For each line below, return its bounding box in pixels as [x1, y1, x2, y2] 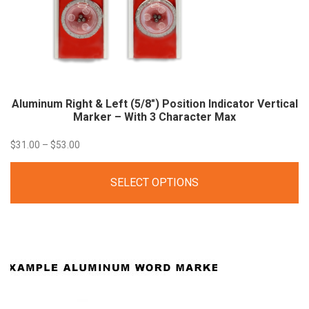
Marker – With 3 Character [73, 110, 215, 123]
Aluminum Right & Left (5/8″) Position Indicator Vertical [11, 97, 298, 110]
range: [79, 163, 106, 175]
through [79, 212, 112, 224]
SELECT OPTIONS [110, 175, 199, 189]
